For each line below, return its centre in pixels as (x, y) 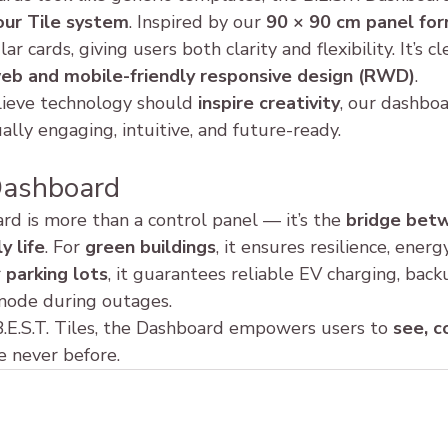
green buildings (150, 247)
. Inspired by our (197, 22)
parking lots (57, 274)
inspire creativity (269, 103)
